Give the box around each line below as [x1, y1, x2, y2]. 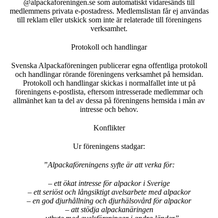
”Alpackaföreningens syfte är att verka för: [43, 160, 175, 169]
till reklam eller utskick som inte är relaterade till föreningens [17, 15, 201, 24]
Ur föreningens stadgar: [73, 142, 145, 150]
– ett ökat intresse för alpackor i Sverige [48, 179, 170, 187]
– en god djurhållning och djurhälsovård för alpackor [27, 196, 191, 205]
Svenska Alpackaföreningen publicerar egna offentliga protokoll [11, 61, 207, 70]
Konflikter [93, 123, 125, 132]
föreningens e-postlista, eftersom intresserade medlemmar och [15, 87, 203, 96]
